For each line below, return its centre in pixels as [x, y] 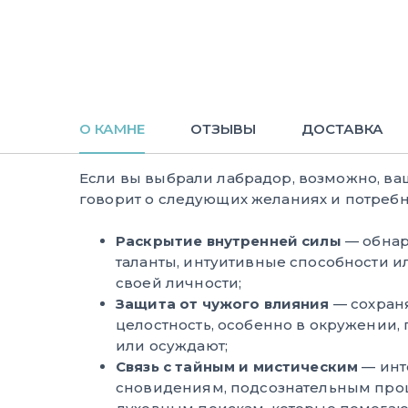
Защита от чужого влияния [223, 304]
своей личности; [179, 283]
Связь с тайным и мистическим [239, 367]
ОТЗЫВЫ [223, 129]
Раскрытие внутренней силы [229, 241]
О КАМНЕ [112, 129]
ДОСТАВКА [342, 129]
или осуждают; [172, 346]
